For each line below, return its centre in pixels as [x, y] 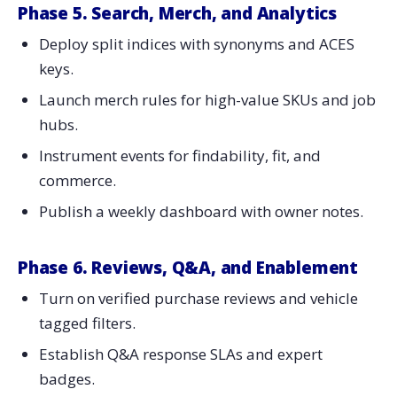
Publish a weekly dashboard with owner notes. [201, 211]
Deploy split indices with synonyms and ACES [196, 44]
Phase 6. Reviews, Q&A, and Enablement [188, 267]
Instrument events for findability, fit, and [179, 155]
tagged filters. [87, 323]
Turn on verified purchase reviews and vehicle [198, 299]
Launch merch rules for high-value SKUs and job [207, 99]
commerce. [77, 180]
